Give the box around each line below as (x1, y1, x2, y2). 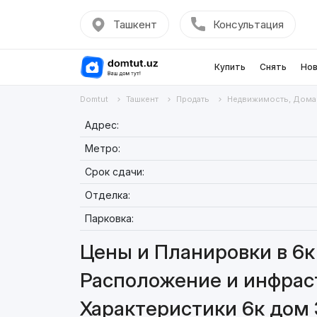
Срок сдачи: (84, 166, 144, 178)
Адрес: (84, 119, 119, 131)
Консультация (212, 18, 284, 31)
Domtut (79, 94, 108, 104)
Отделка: (84, 189, 130, 201)
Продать (175, 94, 209, 104)
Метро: (84, 142, 120, 154)
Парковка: (84, 212, 134, 224)
